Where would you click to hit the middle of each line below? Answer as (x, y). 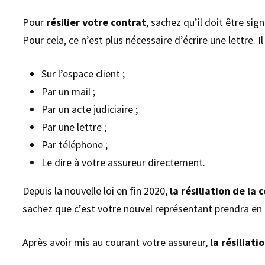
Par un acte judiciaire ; (90, 109)
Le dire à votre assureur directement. (124, 163)
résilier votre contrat (96, 22)
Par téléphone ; (75, 145)
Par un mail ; (69, 92)
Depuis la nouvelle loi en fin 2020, (96, 191)
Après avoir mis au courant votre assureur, (117, 243)
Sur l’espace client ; (83, 74)
